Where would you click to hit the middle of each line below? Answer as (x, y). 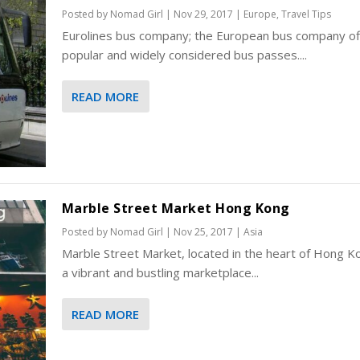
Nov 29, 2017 (203, 14)
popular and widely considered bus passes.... (184, 54)
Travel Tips (306, 14)
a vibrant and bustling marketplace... (160, 272)
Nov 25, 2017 (203, 231)
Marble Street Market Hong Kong (176, 208)
